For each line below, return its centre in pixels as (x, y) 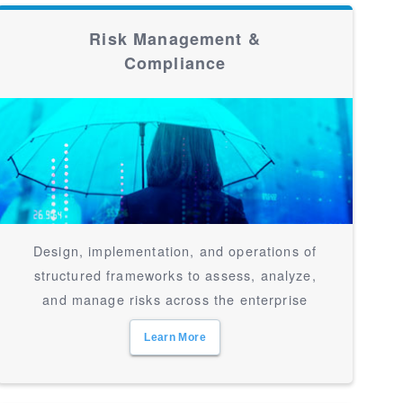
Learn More (175, 337)
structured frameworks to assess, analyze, (175, 275)
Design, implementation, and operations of (175, 251)
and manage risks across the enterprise (175, 299)
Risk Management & (175, 39)
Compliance (175, 63)
